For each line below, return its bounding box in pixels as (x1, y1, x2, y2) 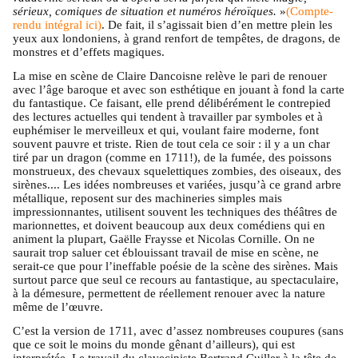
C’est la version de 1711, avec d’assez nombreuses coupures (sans (13, 324, 344, 337)
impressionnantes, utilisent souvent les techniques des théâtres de (13, 205, 337, 218)
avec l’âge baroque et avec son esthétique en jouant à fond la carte (13, 82, 344, 96)
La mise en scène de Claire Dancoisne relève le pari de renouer (13, 69, 327, 82)
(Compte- (286, 5, 333, 18)
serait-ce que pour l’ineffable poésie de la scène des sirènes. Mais (13, 259, 338, 272)
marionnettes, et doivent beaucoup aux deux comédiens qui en (13, 218, 325, 232)
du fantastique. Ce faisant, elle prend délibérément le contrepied (13, 96, 331, 109)
